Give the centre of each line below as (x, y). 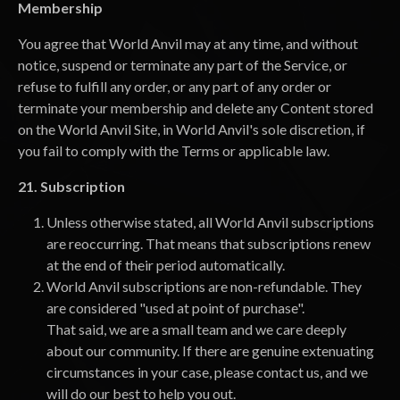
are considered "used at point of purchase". (175, 308)
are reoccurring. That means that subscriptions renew (208, 243)
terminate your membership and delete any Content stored (196, 108)
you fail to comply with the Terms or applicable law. (174, 150)
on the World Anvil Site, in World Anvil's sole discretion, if (192, 129)
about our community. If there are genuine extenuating (210, 350)
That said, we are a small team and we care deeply (196, 329)
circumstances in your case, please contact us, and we (207, 372)
